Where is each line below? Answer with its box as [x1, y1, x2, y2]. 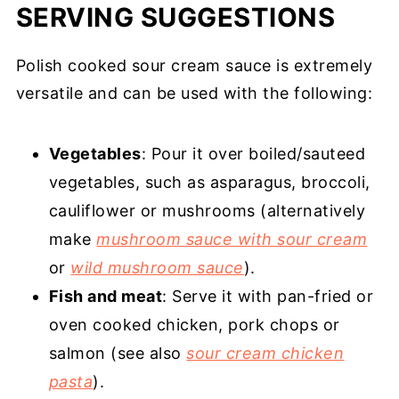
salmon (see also [48, 344, 187, 363]
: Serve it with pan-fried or [162, 287, 374, 306]
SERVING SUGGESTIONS [15, 2, 336, 34]
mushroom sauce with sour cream [96, 230, 368, 249]
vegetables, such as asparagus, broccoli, [48, 173, 370, 192]
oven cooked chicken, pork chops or [48, 315, 340, 335]
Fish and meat [48, 287, 163, 306]
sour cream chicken [186, 344, 345, 363]
